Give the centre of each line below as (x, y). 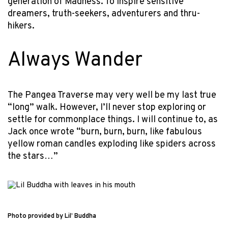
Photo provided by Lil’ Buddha (52, 217)
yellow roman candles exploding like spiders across (112, 144)
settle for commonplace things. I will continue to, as (113, 120)
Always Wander (75, 61)
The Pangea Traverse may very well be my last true (112, 95)
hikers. (22, 26)
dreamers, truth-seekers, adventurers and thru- (104, 14)
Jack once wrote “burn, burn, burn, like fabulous (105, 132)
